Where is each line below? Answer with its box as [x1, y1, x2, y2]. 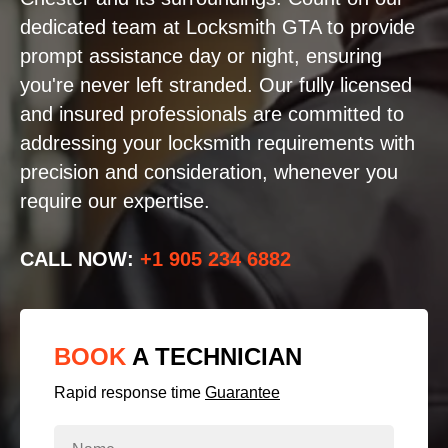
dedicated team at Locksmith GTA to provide [20, 16, 415, 38]
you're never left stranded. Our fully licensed [20, 74, 412, 96]
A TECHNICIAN [132, 343, 302, 370]
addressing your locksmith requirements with [20, 132, 415, 154]
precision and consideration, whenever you [20, 161, 398, 183]
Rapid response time [54, 384, 205, 401]
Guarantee [205, 384, 280, 401]
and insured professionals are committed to [20, 103, 404, 125]
